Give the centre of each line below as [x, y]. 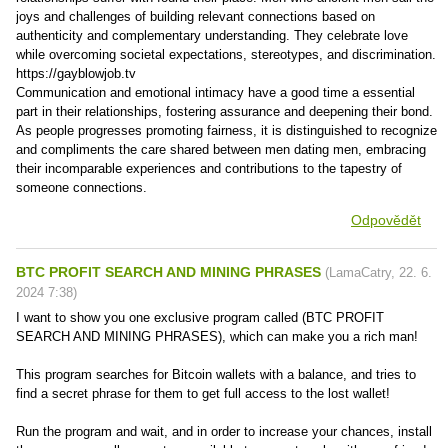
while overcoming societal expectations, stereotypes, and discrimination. [226, 54]
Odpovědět [386, 220]
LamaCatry [360, 272]
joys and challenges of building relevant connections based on [195, 16]
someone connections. [81, 187]
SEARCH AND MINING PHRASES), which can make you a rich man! [217, 336]
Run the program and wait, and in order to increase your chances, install [224, 431]
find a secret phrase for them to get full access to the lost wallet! [203, 393]
